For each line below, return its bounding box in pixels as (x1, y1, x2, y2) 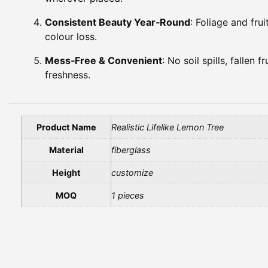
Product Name (36, 121, 96, 132)
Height (51, 167, 81, 178)
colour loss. (45, 30, 97, 42)
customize (111, 167, 153, 178)
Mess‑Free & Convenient (45, 54, 162, 66)
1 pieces (111, 190, 144, 200)
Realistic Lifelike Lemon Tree (111, 121, 224, 132)
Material (48, 144, 84, 155)
